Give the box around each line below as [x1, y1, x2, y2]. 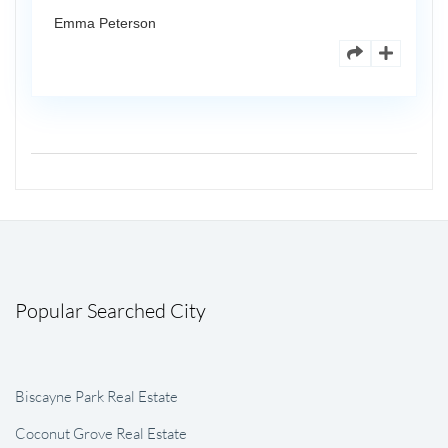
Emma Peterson [54, 15, 156, 31]
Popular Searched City [15, 298, 206, 322]
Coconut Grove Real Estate [15, 423, 187, 442]
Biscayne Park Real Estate [15, 386, 178, 405]
